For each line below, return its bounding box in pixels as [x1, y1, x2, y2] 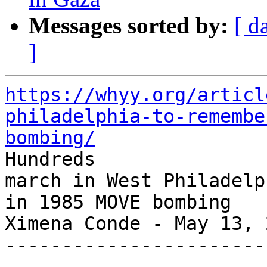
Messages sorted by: [29, 13, 228, 39]
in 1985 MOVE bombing [5, 191, 231, 213]
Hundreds [5, 148, 95, 170]
